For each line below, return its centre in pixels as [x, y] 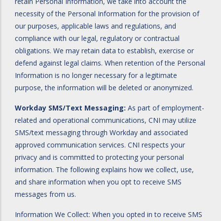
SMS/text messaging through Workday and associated [101, 132]
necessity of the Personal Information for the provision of [107, 14]
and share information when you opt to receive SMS [98, 182]
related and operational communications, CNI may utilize [106, 120]
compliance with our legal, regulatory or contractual [97, 38]
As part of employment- [165, 108]
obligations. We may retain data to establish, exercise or [104, 51]
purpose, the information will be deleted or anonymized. [104, 88]
